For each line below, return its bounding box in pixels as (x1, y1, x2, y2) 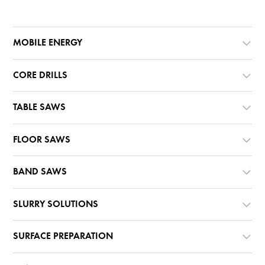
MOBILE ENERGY (13, 38, 83, 49)
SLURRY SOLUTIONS (13, 199, 99, 209)
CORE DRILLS (13, 70, 68, 80)
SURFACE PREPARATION (13, 232, 114, 242)
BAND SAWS (13, 167, 67, 177)
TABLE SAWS (13, 103, 66, 113)
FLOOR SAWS (13, 135, 71, 145)
